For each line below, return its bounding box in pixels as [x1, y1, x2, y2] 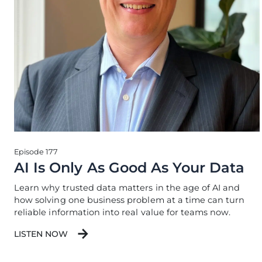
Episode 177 [14, 147, 57, 156]
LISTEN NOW [14, 229, 68, 239]
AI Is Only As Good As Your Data [14, 159, 245, 176]
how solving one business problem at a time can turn [14, 195, 245, 205]
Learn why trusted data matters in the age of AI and [14, 182, 240, 193]
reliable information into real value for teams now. [14, 207, 231, 218]
